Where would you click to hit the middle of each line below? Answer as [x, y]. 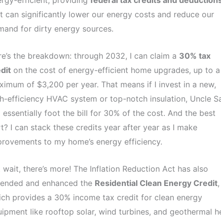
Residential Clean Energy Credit [156, 183]
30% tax [195, 55]
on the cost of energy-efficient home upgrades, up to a [115, 70]
